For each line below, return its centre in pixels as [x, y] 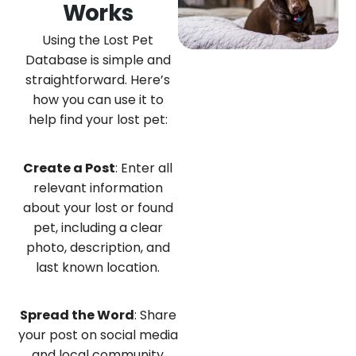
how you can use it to [98, 100]
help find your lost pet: [98, 120]
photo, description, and [98, 247]
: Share [155, 315]
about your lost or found [98, 207]
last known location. [98, 267]
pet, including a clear [98, 227]
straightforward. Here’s [98, 80]
